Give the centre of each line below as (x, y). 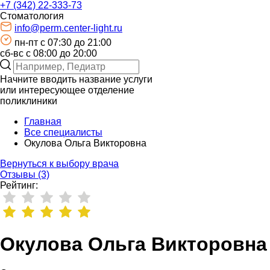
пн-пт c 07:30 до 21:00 (63, 43)
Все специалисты (63, 133)
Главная (43, 122)
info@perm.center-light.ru (68, 28)
